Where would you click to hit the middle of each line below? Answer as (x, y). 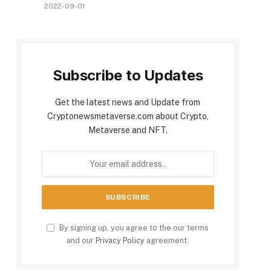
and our (81, 241)
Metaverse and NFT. (128, 130)
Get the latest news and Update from (128, 103)
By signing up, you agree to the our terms (133, 228)
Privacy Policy (120, 241)
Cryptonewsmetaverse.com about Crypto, (128, 116)
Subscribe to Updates (128, 76)
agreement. (167, 241)
